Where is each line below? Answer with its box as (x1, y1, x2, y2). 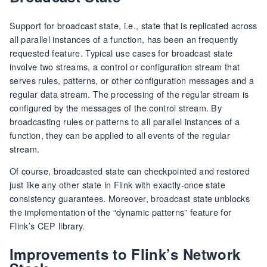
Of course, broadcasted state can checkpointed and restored (10, 164, 250, 177)
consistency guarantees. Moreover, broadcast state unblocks (10, 191, 250, 204)
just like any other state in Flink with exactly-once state (10, 178, 226, 191)
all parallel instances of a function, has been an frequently (10, 32, 238, 45)
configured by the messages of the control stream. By (10, 101, 222, 114)
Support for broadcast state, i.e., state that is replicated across (10, 18, 257, 32)
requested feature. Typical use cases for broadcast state (10, 46, 233, 59)
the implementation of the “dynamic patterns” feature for (10, 205, 232, 218)
